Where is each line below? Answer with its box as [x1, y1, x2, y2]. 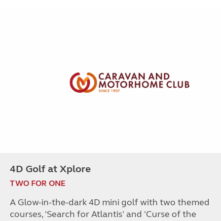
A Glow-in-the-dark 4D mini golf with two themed [10, 196, 210, 208]
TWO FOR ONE [10, 178, 66, 188]
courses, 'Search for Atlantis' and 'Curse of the [10, 208, 196, 220]
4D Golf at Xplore [10, 162, 91, 175]
